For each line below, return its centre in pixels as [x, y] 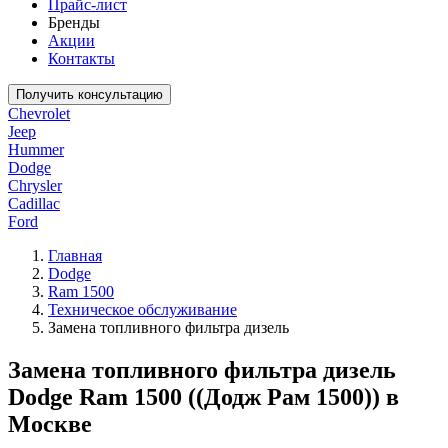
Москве [50, 423]
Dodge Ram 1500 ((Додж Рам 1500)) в [203, 396]
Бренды [74, 22]
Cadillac [34, 203]
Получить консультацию [89, 94]
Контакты [81, 58]
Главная [75, 255]
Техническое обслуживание [142, 309]
